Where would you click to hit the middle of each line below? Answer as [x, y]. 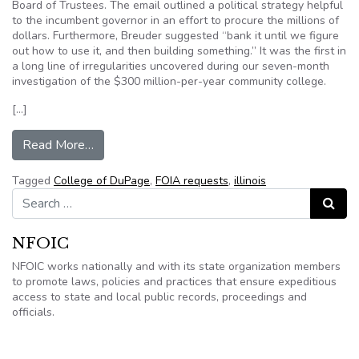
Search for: [39, 195]
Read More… [58, 145]
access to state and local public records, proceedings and [159, 297]
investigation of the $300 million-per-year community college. [169, 81]
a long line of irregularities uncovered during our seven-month [171, 66]
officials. [33, 312]
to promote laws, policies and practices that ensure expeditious [174, 282]
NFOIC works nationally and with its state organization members [176, 266]
